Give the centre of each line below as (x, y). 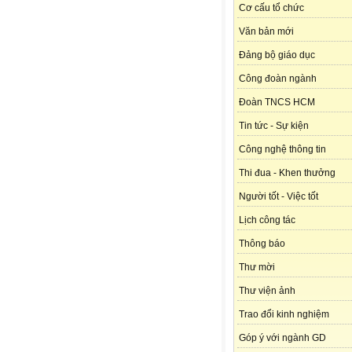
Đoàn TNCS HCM (277, 103)
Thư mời (257, 268)
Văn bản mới (266, 32)
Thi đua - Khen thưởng (287, 173)
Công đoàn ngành (278, 79)
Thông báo (262, 244)
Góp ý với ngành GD (282, 338)
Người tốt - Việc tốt (279, 197)
